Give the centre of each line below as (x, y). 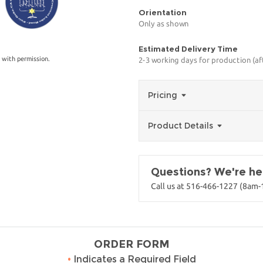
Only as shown (163, 23)
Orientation (163, 12)
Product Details (182, 126)
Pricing (164, 95)
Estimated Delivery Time (188, 49)
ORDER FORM (131, 244)
